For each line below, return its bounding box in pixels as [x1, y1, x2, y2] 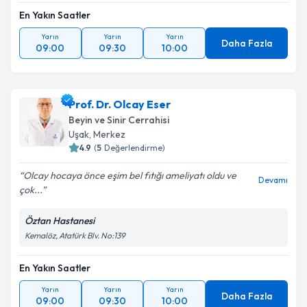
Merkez [93, 128, 125, 140]
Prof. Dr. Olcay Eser [69, 97, 171, 111]
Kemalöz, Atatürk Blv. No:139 [25, 230, 125, 241]
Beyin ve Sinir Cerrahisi [69, 114, 169, 126]
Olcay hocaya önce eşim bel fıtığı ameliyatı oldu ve [23, 169, 236, 182]
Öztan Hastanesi [25, 214, 95, 227]
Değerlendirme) [104, 143, 165, 153]
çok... [19, 184, 42, 196]
